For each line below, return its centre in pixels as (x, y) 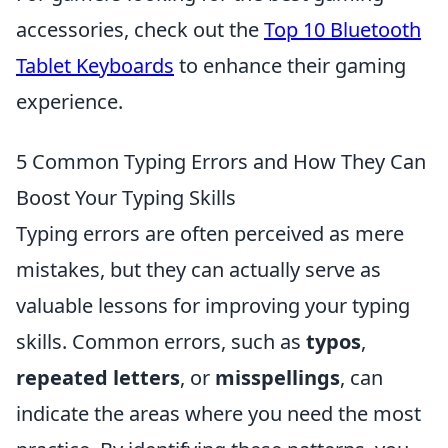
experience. (69, 101)
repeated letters (98, 377)
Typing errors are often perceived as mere (210, 233)
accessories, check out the (140, 29)
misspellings (277, 377)
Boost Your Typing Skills (126, 197)
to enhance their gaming (290, 65)
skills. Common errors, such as (161, 341)
